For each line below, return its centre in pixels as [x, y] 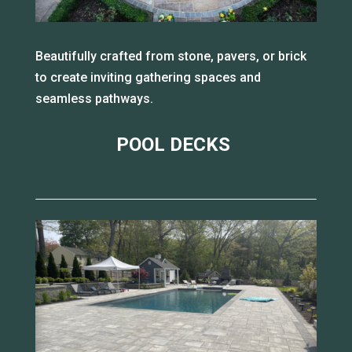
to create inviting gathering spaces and [148, 78]
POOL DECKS [176, 145]
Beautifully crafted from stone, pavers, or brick [170, 57]
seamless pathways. [94, 99]
